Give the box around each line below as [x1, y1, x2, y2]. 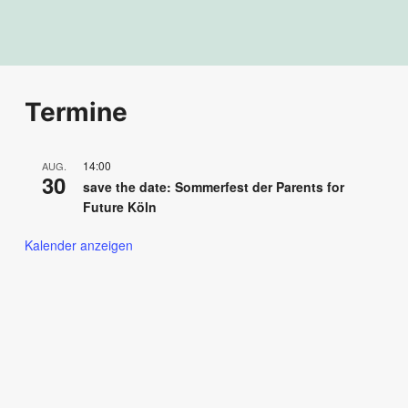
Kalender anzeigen [25, 235, 133, 254]
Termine [25, 96, 127, 127]
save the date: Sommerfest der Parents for [83, 177, 344, 196]
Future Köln [83, 197, 157, 216]
